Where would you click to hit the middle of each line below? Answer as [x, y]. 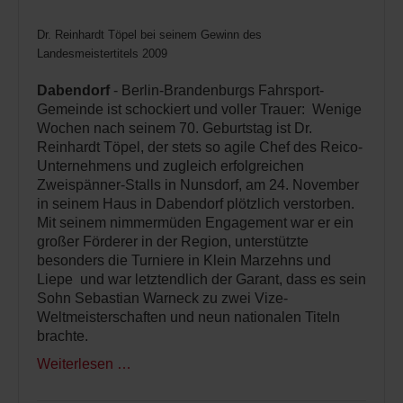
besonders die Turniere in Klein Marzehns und [184, 260]
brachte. [63, 336]
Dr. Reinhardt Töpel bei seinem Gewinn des [149, 35]
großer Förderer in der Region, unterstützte [173, 242]
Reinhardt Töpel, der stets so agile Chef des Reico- [200, 147]
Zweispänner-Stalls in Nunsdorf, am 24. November [198, 185]
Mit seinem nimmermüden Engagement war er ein [195, 223]
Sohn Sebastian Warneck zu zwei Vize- [162, 298]
